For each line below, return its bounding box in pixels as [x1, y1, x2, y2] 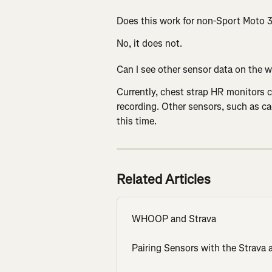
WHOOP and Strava [132, 212, 216, 226]
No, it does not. [117, 36, 182, 50]
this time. [117, 115, 157, 128]
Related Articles [117, 171, 211, 189]
